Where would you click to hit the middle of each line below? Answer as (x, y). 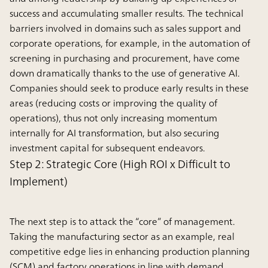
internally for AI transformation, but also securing (115, 133)
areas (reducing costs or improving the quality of (113, 103)
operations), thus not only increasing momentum (113, 118)
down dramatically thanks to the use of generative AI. (125, 73)
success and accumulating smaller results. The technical (127, 13)
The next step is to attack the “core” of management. (122, 221)
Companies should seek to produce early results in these (129, 88)
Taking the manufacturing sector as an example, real (122, 236)
